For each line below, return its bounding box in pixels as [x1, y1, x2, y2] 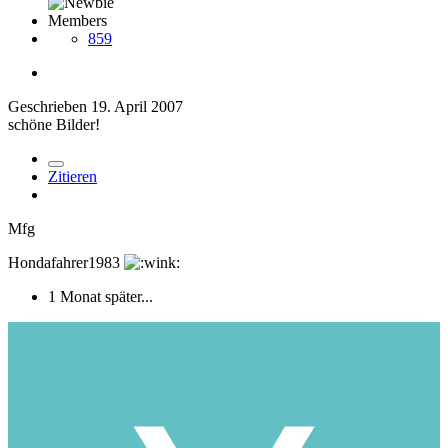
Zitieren [48, 168, 97, 186]
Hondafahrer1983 [8, 254, 124, 272]
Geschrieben [8, 98, 91, 116]
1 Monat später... [48, 288, 153, 306]
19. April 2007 [91, 98, 183, 116]
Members [48, 12, 107, 30]
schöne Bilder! [8, 116, 100, 134]
